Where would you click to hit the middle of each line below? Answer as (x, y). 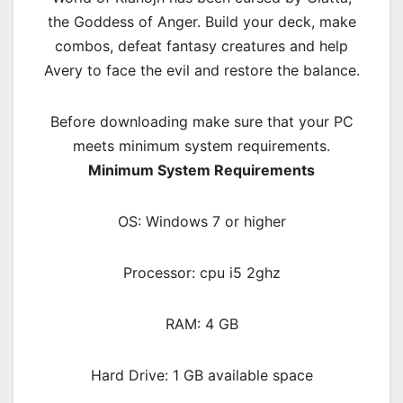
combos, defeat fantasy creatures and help (201, 46)
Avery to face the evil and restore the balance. (201, 71)
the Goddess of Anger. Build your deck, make (201, 22)
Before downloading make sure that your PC (201, 122)
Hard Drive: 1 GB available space (201, 376)
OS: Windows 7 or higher (201, 222)
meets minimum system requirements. (201, 146)
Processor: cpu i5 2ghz (201, 273)
